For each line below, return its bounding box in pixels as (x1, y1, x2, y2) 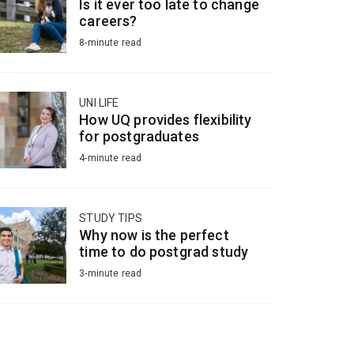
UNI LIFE (79, 96, 119, 110)
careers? (79, 13, 137, 30)
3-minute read (79, 268, 142, 280)
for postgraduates (79, 128, 199, 145)
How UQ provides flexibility (79, 111, 252, 129)
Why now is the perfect (79, 227, 229, 244)
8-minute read (79, 37, 142, 49)
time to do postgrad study (79, 243, 249, 261)
